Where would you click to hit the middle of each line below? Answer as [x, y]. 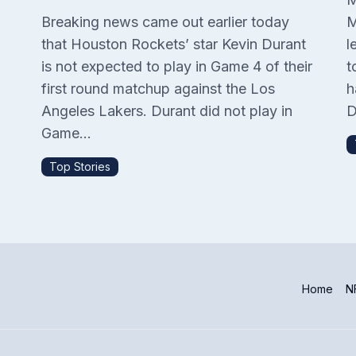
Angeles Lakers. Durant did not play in [167, 111]
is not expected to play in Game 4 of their [177, 66]
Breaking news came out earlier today [165, 22]
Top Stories [80, 166]
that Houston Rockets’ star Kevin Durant [174, 44]
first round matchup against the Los [158, 89]
